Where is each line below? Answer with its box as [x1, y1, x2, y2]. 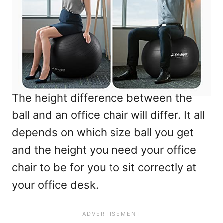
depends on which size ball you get [12, 126, 194, 139]
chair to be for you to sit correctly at [12, 161, 196, 174]
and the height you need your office [12, 143, 196, 157]
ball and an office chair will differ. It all [12, 109, 205, 122]
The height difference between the [12, 91, 192, 105]
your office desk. [12, 178, 99, 192]
